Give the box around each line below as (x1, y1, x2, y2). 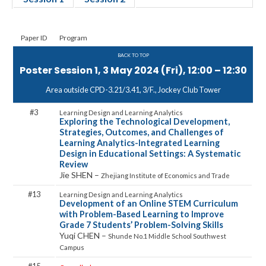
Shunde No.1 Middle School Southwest (108, 232, 226, 240)
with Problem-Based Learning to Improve (59, 209, 224, 219)
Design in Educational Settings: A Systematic (59, 148, 240, 159)
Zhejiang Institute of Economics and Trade (101, 172, 230, 179)
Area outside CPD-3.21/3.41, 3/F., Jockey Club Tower (45, 85, 221, 94)
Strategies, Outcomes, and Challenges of (59, 127, 224, 137)
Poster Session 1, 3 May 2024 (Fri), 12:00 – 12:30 (19, 64, 247, 77)
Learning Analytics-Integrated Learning (59, 138, 220, 148)
